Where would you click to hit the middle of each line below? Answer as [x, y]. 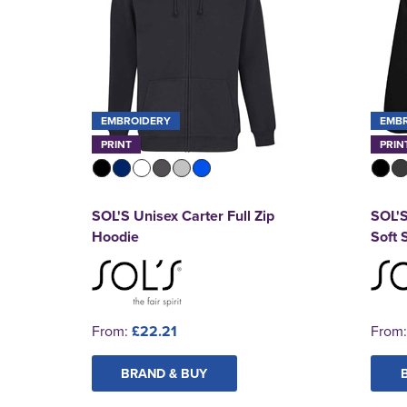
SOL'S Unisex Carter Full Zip [183, 215]
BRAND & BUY [164, 372]
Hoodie [115, 236]
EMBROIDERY [135, 120]
